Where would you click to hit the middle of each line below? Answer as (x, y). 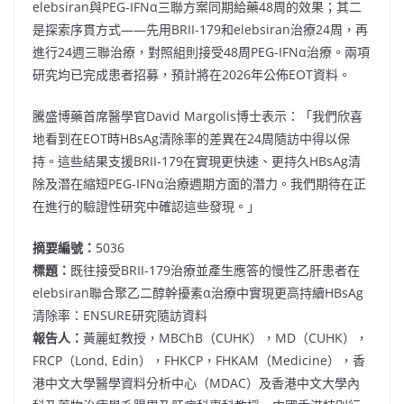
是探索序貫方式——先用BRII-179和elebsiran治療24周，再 (200, 29)
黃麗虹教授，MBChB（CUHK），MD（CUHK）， (225, 338)
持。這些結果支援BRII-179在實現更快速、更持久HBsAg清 (197, 161)
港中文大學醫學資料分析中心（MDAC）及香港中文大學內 (196, 383)
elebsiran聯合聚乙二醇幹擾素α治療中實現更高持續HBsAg (198, 293)
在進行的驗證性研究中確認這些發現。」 (146, 206)
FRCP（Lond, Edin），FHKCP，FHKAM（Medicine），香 (199, 360)
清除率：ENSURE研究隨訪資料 (120, 315)
